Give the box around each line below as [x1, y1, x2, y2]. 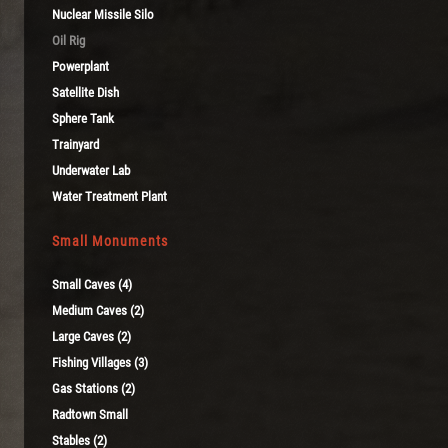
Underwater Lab [52, 162, 130, 178]
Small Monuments [52, 232, 168, 249]
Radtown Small [52, 406, 128, 422]
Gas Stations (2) [52, 380, 135, 396]
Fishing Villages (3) [52, 354, 148, 370]
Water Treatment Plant [52, 188, 167, 204]
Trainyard [52, 136, 99, 152]
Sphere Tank [52, 110, 114, 126]
